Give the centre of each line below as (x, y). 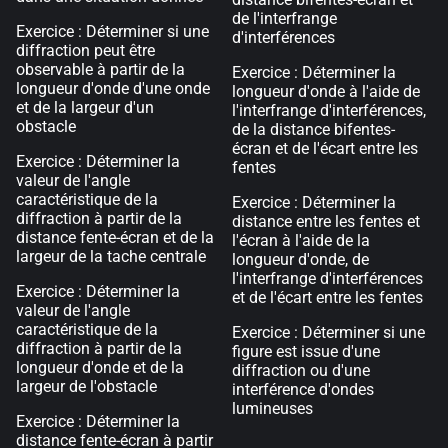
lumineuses (272, 408)
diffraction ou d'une (301, 370)
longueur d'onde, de (300, 259)
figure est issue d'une (306, 351)
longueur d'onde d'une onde (113, 88)
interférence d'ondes (303, 389)
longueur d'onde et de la (100, 367)
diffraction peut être (85, 50)
